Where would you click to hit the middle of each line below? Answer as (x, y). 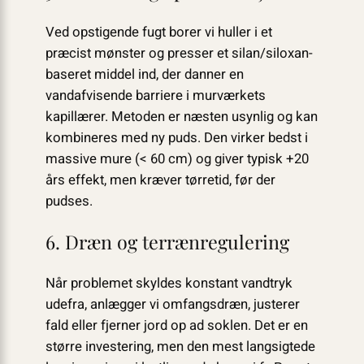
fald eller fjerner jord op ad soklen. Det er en (176, 325)
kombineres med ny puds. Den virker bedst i (176, 137)
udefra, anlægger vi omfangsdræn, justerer (172, 304)
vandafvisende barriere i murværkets (155, 95)
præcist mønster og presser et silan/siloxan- (179, 53)
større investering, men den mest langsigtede (180, 346)
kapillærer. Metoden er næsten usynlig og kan (181, 116)
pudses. (69, 201)
